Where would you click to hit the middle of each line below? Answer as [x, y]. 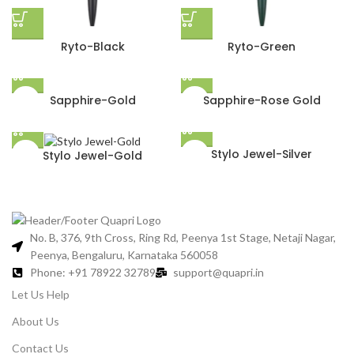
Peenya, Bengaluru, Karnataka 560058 [124, 255]
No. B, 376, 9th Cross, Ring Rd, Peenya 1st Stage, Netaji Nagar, [183, 238]
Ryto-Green [262, 47]
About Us [36, 322]
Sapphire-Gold [92, 100]
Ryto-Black [92, 47]
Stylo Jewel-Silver [262, 154]
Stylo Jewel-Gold [92, 155]
